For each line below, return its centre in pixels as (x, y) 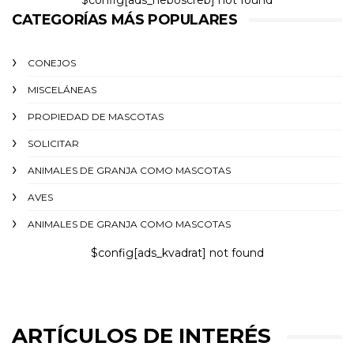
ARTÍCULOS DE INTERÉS (141, 335)
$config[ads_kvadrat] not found (177, 252)
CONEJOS (52, 62)
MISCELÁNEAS (62, 89)
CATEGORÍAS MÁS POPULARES (125, 19)
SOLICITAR (53, 143)
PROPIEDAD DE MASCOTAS (96, 116)
